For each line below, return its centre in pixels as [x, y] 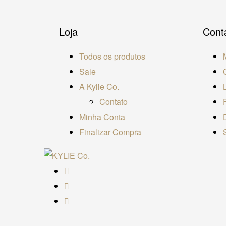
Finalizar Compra [110, 132]
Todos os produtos [112, 56]
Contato [114, 101]
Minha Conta [102, 117]
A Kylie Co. [99, 86]
